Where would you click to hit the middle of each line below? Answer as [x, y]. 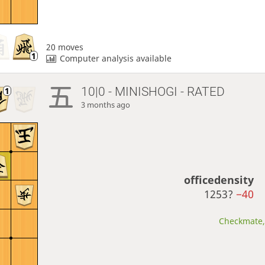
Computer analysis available [116, 58]
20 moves [64, 47]
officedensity [219, 180]
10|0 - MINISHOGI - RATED [153, 92]
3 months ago [106, 105]
